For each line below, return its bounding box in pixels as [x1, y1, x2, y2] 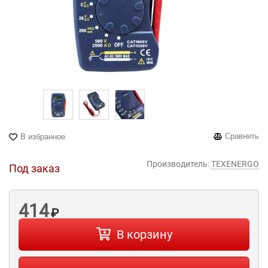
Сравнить [225, 132, 259, 141]
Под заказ [9, 162, 60, 175]
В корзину [116, 227, 172, 242]
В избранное [20, 132, 65, 141]
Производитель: [147, 159, 209, 169]
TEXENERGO [211, 159, 259, 169]
